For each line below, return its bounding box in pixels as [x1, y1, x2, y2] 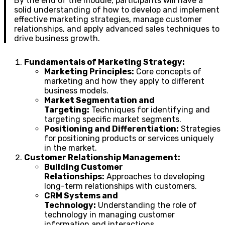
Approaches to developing [104, 171, 205, 181]
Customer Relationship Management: [24, 152, 180, 162]
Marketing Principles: [44, 66, 134, 76]
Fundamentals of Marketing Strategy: [24, 57, 185, 67]
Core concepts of [134, 66, 201, 76]
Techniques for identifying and [89, 104, 210, 115]
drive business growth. [14, 33, 100, 43]
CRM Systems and [44, 190, 118, 200]
